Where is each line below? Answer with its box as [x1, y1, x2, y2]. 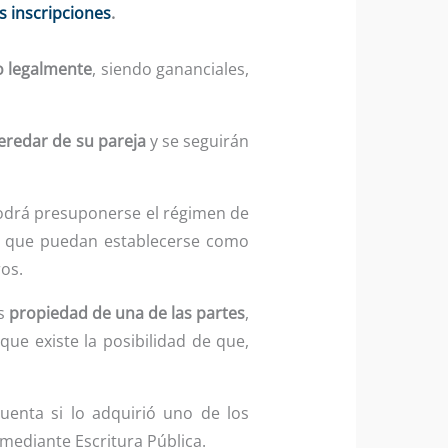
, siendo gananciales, [92, 57, 250, 80]
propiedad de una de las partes [8, 301, 246, 324]
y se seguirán [145, 129, 250, 152]
